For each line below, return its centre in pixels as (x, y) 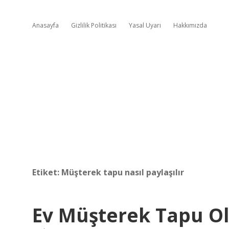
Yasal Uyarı (145, 25)
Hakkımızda (190, 25)
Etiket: (47, 172)
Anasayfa (45, 25)
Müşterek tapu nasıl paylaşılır (123, 172)
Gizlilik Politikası (94, 25)
